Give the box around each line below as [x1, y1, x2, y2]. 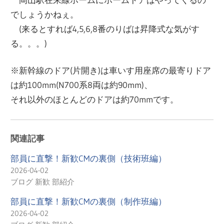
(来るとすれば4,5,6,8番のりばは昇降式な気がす [10, 23, 200, 34]
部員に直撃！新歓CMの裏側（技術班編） [10, 153, 167, 164]
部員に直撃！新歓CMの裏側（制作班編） [10, 196, 167, 207]
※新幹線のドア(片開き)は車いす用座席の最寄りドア [10, 65, 211, 76]
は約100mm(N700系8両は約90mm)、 [10, 79, 153, 90]
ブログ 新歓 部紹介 [10, 177, 75, 187]
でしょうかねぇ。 [10, 8, 79, 19]
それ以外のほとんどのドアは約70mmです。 [10, 94, 179, 105]
